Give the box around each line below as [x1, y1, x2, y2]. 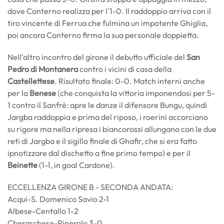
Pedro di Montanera [7, 64, 78, 74]
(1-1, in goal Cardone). [39, 160, 116, 170]
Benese [29, 88, 56, 98]
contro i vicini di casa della [78, 64, 171, 74]
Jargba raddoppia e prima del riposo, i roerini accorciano [7, 112, 208, 122]
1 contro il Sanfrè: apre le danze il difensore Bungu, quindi [7, 100, 207, 110]
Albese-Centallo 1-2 [7, 206, 78, 216]
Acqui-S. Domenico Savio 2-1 [7, 194, 109, 204]
